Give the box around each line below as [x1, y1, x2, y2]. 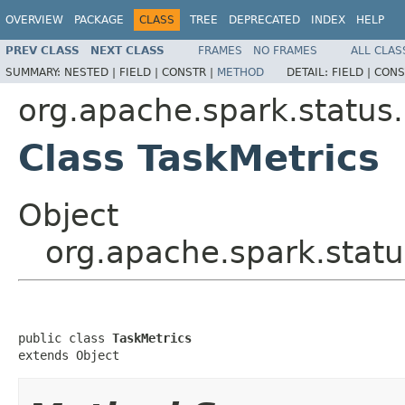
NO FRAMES [253, 43, 317, 57]
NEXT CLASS [90, 43, 165, 57]
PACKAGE [74, 14, 124, 26]
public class [18, 330, 112, 345]
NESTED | [64, 65, 119, 79]
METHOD [217, 65, 264, 79]
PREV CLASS [5, 43, 80, 57]
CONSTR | [162, 65, 217, 79]
